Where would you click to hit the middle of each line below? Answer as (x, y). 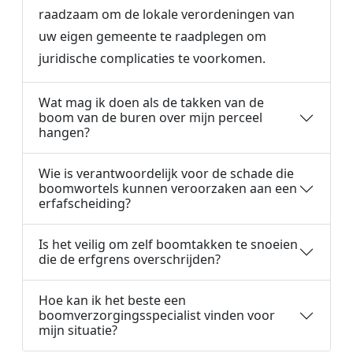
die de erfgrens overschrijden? (130, 259)
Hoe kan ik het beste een (112, 300)
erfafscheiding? (85, 203)
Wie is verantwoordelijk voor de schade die (166, 173)
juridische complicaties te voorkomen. (152, 58)
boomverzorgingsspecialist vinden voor (157, 315)
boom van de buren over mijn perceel (150, 117)
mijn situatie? (78, 330)
